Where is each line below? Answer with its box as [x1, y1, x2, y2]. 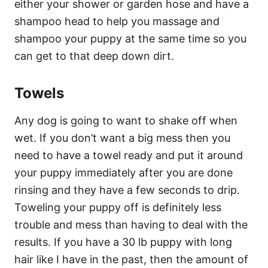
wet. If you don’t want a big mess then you [14, 131, 230, 144]
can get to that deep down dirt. [14, 49, 174, 62]
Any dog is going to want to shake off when [14, 114, 237, 127]
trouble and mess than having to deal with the [14, 218, 248, 231]
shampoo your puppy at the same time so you [14, 32, 246, 45]
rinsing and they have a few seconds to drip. [14, 183, 240, 196]
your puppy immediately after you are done [14, 166, 233, 179]
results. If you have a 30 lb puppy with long [14, 235, 232, 248]
